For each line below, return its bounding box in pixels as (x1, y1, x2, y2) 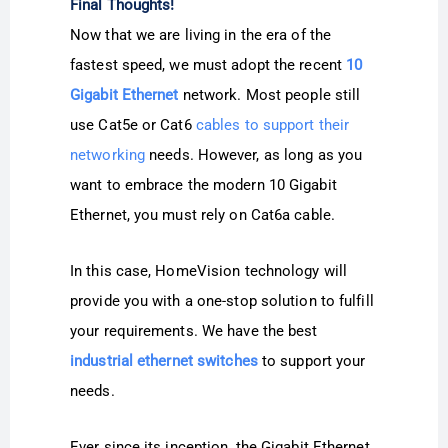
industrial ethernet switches (70, 352, 258, 371)
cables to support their (195, 115, 350, 134)
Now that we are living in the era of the (70, 25, 332, 44)
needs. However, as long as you (145, 145, 363, 164)
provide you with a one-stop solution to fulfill (70, 292, 374, 311)
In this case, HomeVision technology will (70, 262, 348, 281)
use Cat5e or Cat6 (70, 115, 196, 134)
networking (70, 145, 145, 164)
